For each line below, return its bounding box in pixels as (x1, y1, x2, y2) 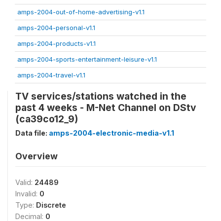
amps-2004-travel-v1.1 (17, 71, 85, 79)
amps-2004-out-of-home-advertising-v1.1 (17, 8, 145, 16)
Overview (15, 151, 58, 161)
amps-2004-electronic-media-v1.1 (49, 129, 174, 137)
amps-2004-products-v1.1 (17, 39, 96, 47)
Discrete (36, 201, 66, 209)
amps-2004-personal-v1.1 (17, 24, 95, 32)
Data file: (15, 129, 49, 137)
